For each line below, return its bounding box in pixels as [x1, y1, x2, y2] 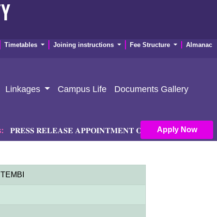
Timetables [4, 41, 39, 48]
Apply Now [180, 125, 197, 134]
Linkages [5, 84, 43, 94]
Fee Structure [129, 41, 172, 48]
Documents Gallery [114, 84, 189, 94]
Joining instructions [53, 41, 116, 48]
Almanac [186, 41, 212, 48]
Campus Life [58, 84, 107, 94]
